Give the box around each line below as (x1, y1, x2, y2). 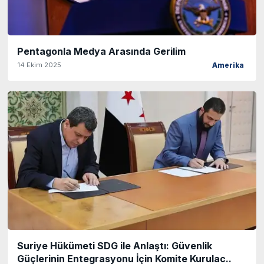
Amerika (212, 61, 244, 70)
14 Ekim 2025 (17, 61, 61, 70)
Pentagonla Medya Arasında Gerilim (17, 45, 186, 58)
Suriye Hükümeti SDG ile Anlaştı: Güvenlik (17, 239, 212, 252)
